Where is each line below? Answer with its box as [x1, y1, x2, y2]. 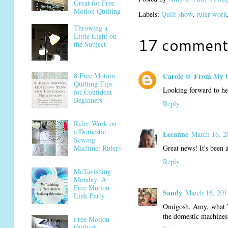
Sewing [73, 135, 95, 145]
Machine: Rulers [73, 143, 121, 153]
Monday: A [73, 175, 106, 185]
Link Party [73, 191, 105, 201]
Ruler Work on [73, 119, 117, 129]
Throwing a [73, 23, 107, 33]
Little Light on [73, 31, 117, 41]
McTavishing [73, 166, 111, 177]
